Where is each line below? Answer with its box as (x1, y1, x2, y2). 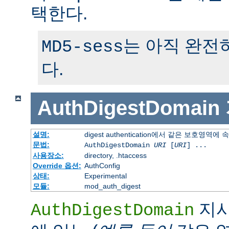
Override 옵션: (32, 162, 81, 170)
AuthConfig (84, 162, 120, 170)
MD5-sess (41, 37, 123, 57)
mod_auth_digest (84, 182, 141, 191)
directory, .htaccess (84, 151, 147, 160)
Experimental (84, 172, 127, 180)
